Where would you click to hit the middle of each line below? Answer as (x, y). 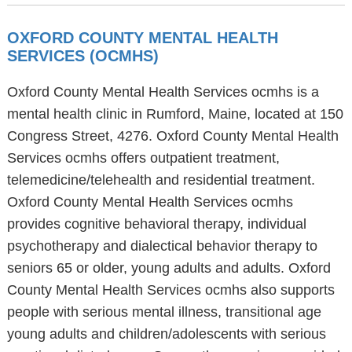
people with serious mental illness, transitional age (164, 312)
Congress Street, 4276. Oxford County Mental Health (172, 136)
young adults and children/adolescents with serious (166, 334)
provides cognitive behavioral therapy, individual (156, 224)
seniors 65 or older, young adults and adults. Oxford (169, 268)
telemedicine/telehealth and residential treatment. (161, 180)
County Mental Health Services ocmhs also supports (170, 290)
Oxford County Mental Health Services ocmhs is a (163, 92)
